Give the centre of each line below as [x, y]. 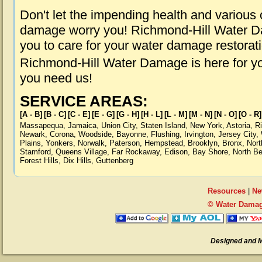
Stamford [35, 152]
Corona [62, 134]
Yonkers [59, 143]
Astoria [238, 125]
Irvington [199, 134]
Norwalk [91, 143]
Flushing [165, 134]
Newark [32, 134]
